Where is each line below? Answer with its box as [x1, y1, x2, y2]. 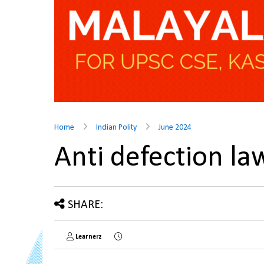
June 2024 [159, 123, 192, 132]
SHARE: [68, 199, 103, 211]
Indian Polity [96, 123, 137, 132]
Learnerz [75, 233, 102, 240]
